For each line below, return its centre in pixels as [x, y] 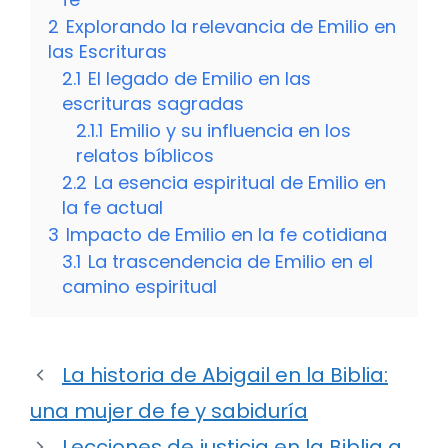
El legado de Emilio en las [199, 79]
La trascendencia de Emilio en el [230, 262]
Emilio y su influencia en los [230, 131]
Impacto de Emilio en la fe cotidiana [226, 235]
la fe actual [112, 208]
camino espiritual [139, 287]
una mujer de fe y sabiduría [169, 411]
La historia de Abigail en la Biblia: [225, 375]
